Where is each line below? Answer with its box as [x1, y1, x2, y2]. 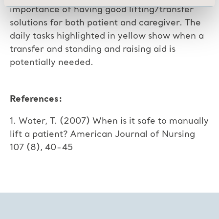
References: [10, 94, 63, 104]
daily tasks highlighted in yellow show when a [10, 31, 204, 41]
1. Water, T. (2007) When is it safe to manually [10, 116, 209, 126]
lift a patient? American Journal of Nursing [10, 130, 195, 139]
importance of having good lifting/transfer [10, 5, 194, 14]
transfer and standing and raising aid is [10, 44, 175, 54]
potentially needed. [10, 58, 93, 67]
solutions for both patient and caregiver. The [10, 18, 201, 27]
